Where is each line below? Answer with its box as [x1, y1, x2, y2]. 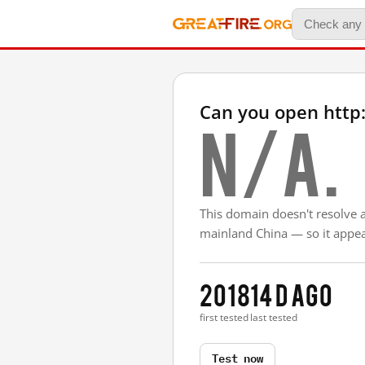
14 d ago [250, 278, 333, 310]
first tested [200, 310, 248, 324]
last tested [250, 310, 298, 324]
